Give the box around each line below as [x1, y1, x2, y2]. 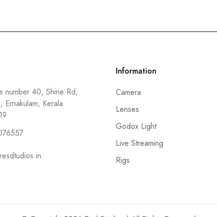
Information [116, 65, 156, 77]
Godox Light [116, 121, 156, 132]
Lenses [116, 104, 139, 115]
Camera [116, 87, 141, 98]
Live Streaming [116, 138, 163, 149]
